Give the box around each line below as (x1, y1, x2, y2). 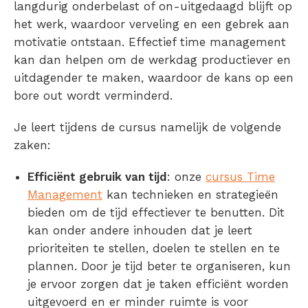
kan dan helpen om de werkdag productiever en (14, 53, 291, 67)
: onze (167, 170, 206, 184)
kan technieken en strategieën (102, 188, 278, 202)
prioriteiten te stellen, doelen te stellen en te (27, 241, 280, 256)
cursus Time (206, 170, 275, 184)
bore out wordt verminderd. (14, 89, 173, 103)
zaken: (14, 138, 51, 153)
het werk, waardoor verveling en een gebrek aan (14, 17, 289, 32)
